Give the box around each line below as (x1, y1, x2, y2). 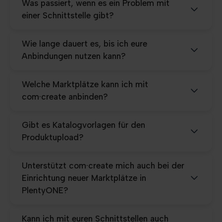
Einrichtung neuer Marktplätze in (22, 172, 146, 183)
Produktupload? (22, 132, 84, 142)
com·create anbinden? (22, 91, 108, 102)
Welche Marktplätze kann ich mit (22, 79, 148, 89)
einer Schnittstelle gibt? (22, 10, 114, 20)
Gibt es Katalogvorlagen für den (22, 119, 145, 130)
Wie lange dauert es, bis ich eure (22, 38, 147, 49)
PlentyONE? (22, 185, 68, 195)
